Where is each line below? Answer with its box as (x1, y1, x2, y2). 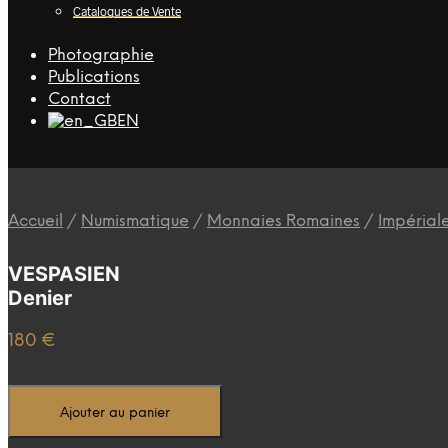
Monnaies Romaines (207, 213, 360, 230)
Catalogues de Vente (73, 4, 181, 18)
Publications (48, 69, 140, 86)
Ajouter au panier (60, 406, 170, 420)
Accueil (8, 213, 63, 230)
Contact (48, 91, 111, 108)
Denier (8, 286, 72, 310)
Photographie (48, 47, 154, 64)
